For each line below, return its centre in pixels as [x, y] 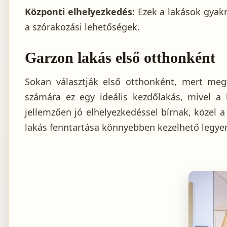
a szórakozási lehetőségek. [82, 27]
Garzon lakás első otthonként [120, 58]
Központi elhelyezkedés [79, 12]
